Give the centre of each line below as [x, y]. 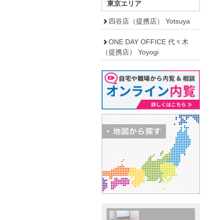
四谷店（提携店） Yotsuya [149, 21]
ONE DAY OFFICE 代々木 [149, 41]
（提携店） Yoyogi [130, 52]
